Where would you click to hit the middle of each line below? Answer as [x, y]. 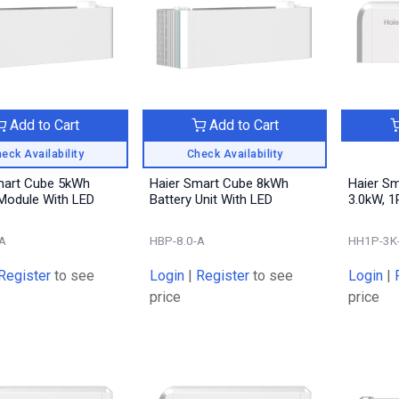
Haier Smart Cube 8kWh [219, 183]
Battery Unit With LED [211, 199]
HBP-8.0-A [177, 240]
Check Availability [235, 153]
